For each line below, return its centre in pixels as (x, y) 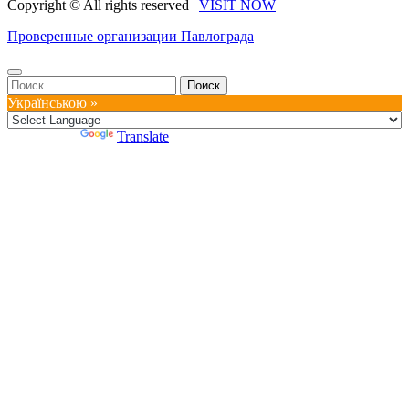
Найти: (28, 83)
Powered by (44, 137)
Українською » (52, 103)
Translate (143, 137)
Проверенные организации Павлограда (131, 37)
